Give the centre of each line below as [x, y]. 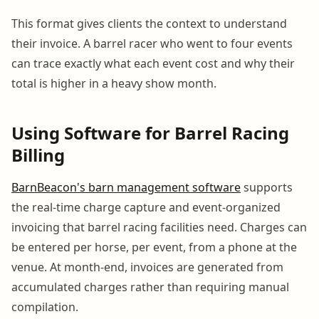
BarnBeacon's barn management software [126, 187]
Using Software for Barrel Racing [150, 132]
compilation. [45, 307]
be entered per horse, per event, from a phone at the [154, 247]
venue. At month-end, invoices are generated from [147, 267]
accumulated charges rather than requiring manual [150, 287]
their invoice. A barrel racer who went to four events [152, 43]
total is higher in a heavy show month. [114, 83]
